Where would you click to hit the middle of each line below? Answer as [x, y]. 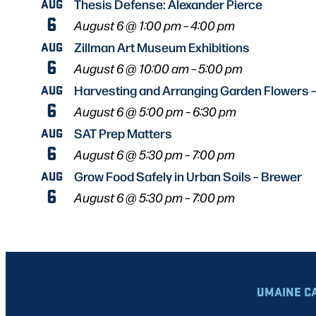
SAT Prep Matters [123, 133]
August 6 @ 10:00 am [132, 68]
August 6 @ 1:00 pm [128, 25]
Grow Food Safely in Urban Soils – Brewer [188, 176]
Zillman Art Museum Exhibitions [162, 47]
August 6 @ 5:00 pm [129, 111]
